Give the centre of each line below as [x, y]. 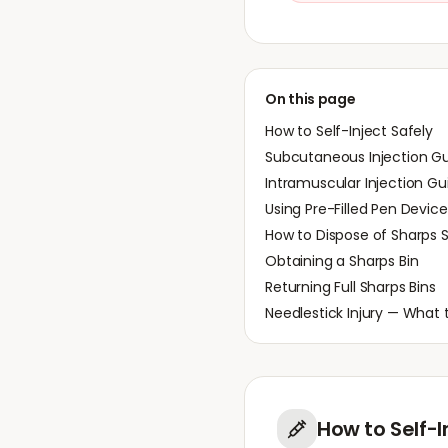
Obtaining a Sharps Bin [342, 261]
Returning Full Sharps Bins [350, 287]
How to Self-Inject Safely [349, 131]
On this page [310, 99]
